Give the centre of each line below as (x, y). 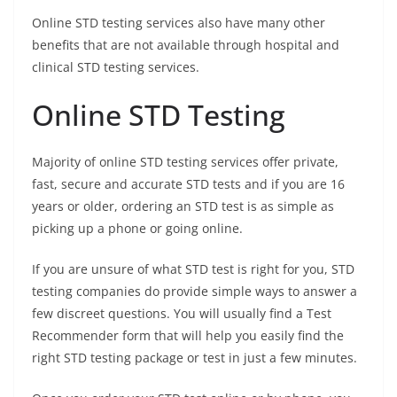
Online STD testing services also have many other (179, 23)
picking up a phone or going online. (137, 229)
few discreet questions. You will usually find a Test (182, 314)
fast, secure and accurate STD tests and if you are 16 (188, 184)
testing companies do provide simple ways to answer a (195, 292)
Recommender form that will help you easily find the (188, 336)
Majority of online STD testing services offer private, (185, 162)
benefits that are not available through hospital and (186, 45)
